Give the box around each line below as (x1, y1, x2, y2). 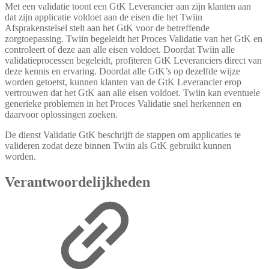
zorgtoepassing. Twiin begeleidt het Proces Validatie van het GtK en (5, 34, 262, 44)
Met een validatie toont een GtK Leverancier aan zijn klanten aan (5, 1, 251, 12)
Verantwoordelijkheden (5, 174, 150, 190)
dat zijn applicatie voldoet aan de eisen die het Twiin (5, 12, 202, 23)
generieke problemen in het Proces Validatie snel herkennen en (5, 98, 241, 109)
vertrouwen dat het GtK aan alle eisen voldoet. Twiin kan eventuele (5, 88, 260, 98)
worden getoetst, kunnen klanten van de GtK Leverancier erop (5, 77, 241, 88)
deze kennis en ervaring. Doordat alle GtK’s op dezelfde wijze (5, 66, 240, 77)
